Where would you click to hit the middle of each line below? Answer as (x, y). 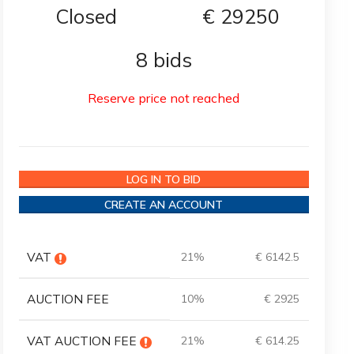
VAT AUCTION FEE (83, 341)
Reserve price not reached (164, 98)
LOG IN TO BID (164, 179)
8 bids (164, 60)
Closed (87, 16)
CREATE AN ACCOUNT (164, 205)
